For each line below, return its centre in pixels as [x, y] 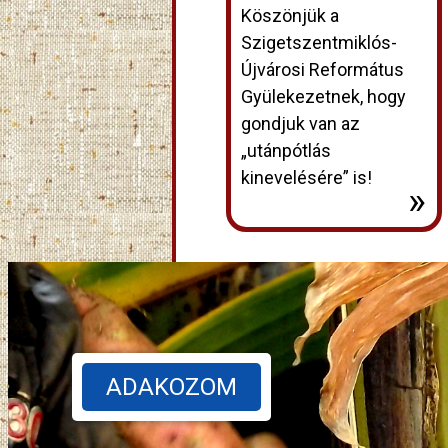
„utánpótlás [286, 150]
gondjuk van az [300, 123]
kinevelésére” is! [306, 177]
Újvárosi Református [322, 69]
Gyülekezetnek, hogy [323, 96]
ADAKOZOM [171, 386]
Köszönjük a [290, 15]
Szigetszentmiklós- [319, 42]
